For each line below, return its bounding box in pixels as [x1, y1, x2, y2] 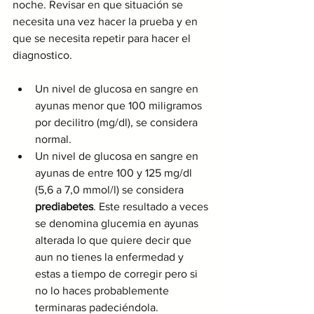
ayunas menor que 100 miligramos [35, 99, 205, 111]
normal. [35, 132, 71, 145]
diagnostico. [13, 48, 72, 61]
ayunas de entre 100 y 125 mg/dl [35, 166, 195, 179]
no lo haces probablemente [35, 284, 172, 296]
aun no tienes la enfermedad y [35, 250, 186, 263]
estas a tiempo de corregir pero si [35, 267, 200, 280]
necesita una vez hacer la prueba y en [13, 15, 200, 27]
